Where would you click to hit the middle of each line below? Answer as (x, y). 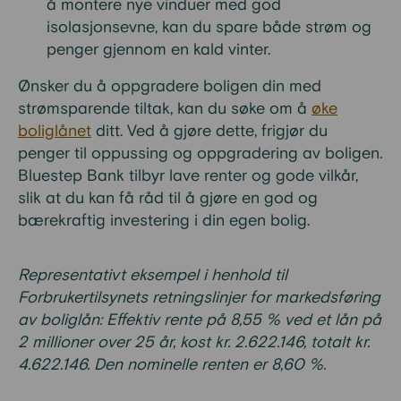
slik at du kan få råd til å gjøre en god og (168, 198)
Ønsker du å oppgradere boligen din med (170, 86)
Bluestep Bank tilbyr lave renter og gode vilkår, (188, 176)
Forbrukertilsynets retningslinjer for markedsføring (199, 298)
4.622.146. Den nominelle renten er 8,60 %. (176, 365)
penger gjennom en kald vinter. (158, 50)
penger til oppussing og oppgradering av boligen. (200, 154)
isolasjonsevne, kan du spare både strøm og (209, 27)
